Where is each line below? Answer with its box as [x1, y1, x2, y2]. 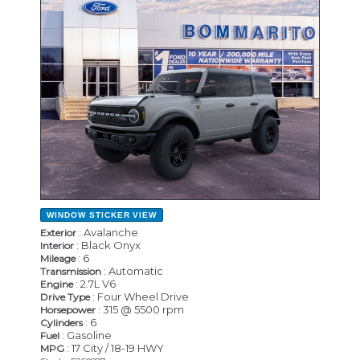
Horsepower [40, 303, 96, 316]
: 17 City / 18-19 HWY [64, 341, 164, 354]
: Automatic [101, 264, 163, 277]
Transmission [40, 264, 101, 277]
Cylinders [40, 316, 83, 329]
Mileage [40, 252, 76, 264]
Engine [40, 277, 73, 290]
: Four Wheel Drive [90, 289, 189, 303]
